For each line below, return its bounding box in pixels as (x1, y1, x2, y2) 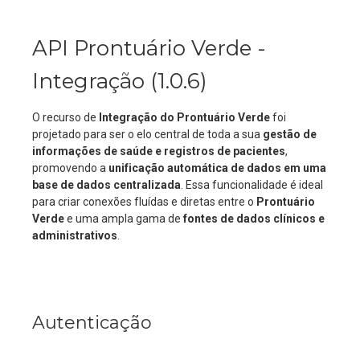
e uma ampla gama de (64, 212, 183, 225)
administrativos (32, 229, 117, 242)
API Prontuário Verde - (32, 35, 266, 61)
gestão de (263, 128, 317, 141)
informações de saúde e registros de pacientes (32, 145, 285, 157)
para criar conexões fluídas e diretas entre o (32, 195, 256, 208)
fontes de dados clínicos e (183, 212, 325, 225)
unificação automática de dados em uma (108, 162, 326, 174)
